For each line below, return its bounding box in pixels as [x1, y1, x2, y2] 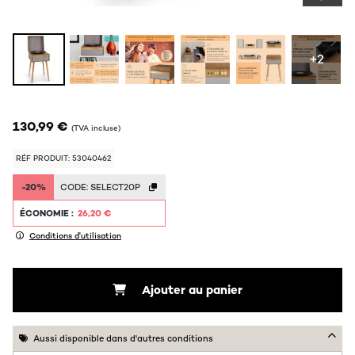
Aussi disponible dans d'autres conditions [33, 333, 213, 344]
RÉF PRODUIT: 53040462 [16, 154, 111, 163]
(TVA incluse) [71, 124, 120, 133]
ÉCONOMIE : [20, 208, 76, 219]
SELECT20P [90, 181, 140, 193]
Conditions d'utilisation [29, 231, 121, 241]
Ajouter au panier [142, 282, 242, 297]
